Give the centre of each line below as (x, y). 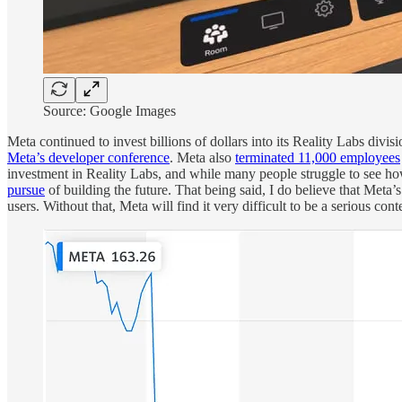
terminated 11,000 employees (318, 157)
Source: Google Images (109, 110)
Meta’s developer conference (88, 157)
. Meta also (202, 157)
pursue (26, 189)
